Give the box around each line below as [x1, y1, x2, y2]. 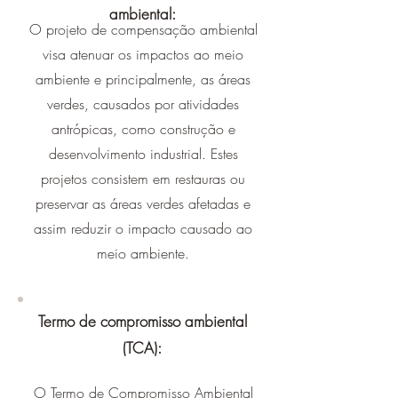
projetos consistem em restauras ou [41, 169, 245, 188]
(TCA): [123, 338, 162, 358]
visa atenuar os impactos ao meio [43, 44, 243, 64]
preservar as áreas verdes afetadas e [36, 194, 251, 213]
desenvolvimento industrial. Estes [48, 144, 238, 163]
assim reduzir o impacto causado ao [34, 219, 252, 238]
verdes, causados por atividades [47, 94, 239, 114]
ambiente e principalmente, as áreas [36, 69, 251, 89]
